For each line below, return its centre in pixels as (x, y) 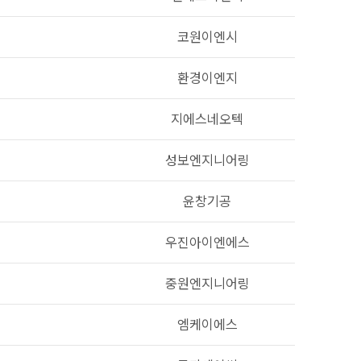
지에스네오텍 (207, 119)
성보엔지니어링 (207, 160)
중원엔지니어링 (207, 284)
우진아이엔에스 (207, 243)
